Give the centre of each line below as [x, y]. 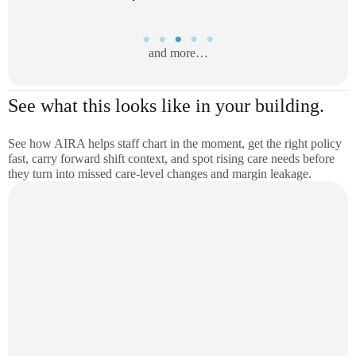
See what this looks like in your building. [166, 106]
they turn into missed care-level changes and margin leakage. [160, 174]
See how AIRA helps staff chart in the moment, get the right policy [175, 143]
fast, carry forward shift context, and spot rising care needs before [171, 159]
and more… [178, 53]
